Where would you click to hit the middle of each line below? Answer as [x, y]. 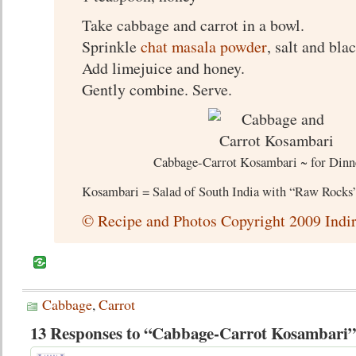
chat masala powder [204, 46]
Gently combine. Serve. [157, 89]
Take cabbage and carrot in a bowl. [193, 25]
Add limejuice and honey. [163, 68]
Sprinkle [111, 46]
